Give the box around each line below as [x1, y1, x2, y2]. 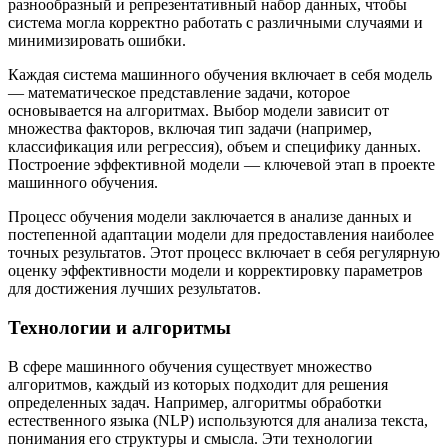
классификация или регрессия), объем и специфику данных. [8, 138, 421, 156]
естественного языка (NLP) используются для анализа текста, [8, 411, 428, 429]
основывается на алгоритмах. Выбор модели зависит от [8, 102, 389, 120]
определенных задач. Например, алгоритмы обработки [8, 393, 382, 411]
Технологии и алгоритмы [8, 317, 231, 339]
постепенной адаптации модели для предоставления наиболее [8, 226, 434, 244]
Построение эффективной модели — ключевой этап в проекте [8, 156, 435, 174]
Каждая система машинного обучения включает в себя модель [8, 66, 432, 84]
